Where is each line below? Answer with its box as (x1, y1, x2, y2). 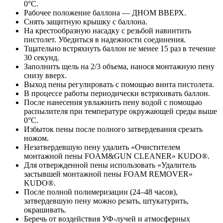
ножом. (24, 133, 49, 142)
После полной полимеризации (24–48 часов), (24, 187, 178, 196)
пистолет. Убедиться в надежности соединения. (24, 35, 186, 44)
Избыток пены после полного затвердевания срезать (24, 124, 203, 133)
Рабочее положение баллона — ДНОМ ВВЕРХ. (24, 8, 186, 17)
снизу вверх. (24, 71, 67, 80)
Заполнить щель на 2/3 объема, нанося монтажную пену (24, 62, 215, 71)
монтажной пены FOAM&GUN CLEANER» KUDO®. (24, 151, 210, 160)
